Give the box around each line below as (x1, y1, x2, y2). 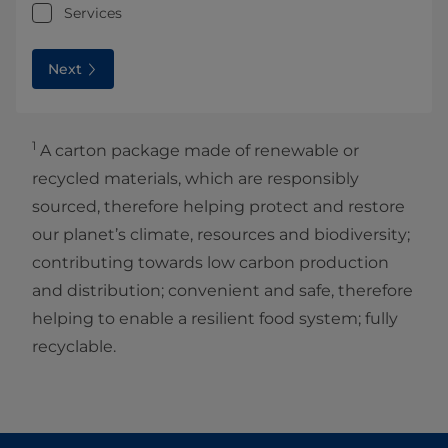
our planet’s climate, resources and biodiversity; (32, 225, 410, 245)
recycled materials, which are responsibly (32, 169, 359, 189)
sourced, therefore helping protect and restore (32, 197, 405, 217)
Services (64, 4, 122, 23)
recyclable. (32, 337, 116, 357)
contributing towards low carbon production (32, 253, 389, 273)
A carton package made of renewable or (36, 141, 359, 161)
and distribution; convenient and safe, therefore (32, 281, 413, 301)
